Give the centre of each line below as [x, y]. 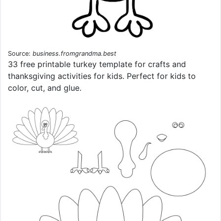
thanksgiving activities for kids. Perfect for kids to [102, 76]
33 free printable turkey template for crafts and [97, 64]
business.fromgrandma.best [74, 54]
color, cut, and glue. [45, 88]
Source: [20, 54]
